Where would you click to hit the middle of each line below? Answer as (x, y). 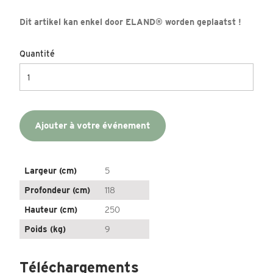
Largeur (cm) (51, 171)
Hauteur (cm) (51, 210)
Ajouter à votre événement (93, 126)
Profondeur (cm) (57, 190)
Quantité (37, 54)
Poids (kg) (45, 229)
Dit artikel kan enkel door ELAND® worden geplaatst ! (130, 22)
